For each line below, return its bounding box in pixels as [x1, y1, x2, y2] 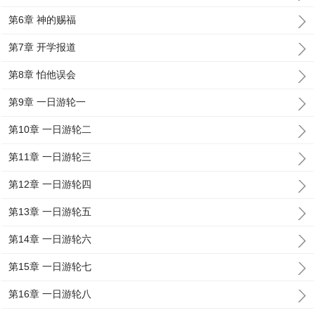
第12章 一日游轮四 [8, 179, 92, 190]
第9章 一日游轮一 [8, 96, 86, 108]
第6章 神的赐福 [8, 14, 77, 25]
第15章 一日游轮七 [8, 261, 92, 272]
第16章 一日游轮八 [8, 288, 92, 300]
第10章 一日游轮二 [8, 124, 92, 135]
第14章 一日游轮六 [8, 233, 92, 245]
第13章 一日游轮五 [8, 206, 92, 217]
